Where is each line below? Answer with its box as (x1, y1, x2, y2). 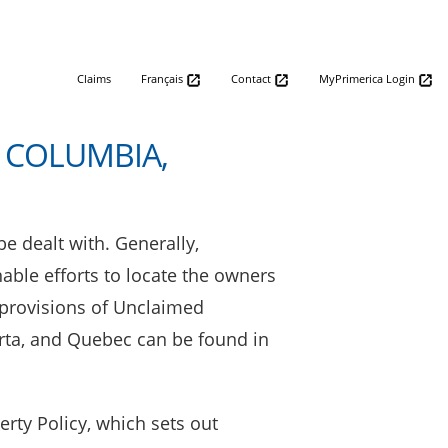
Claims (77, 71, 111, 86)
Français (141, 71, 186, 86)
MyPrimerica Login (319, 71, 418, 86)
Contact (231, 71, 274, 86)
